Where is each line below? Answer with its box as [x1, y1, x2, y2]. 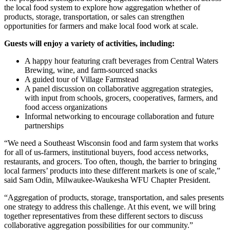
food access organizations [25, 102, 107, 111]
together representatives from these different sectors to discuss [4, 211, 203, 220]
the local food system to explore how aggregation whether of [4, 3, 200, 12]
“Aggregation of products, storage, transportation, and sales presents [4, 193, 224, 202]
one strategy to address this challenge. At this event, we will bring [4, 202, 216, 211]
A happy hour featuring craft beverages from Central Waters [25, 56, 218, 65]
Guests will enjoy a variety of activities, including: [4, 39, 175, 48]
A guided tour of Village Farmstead [25, 74, 139, 84]
